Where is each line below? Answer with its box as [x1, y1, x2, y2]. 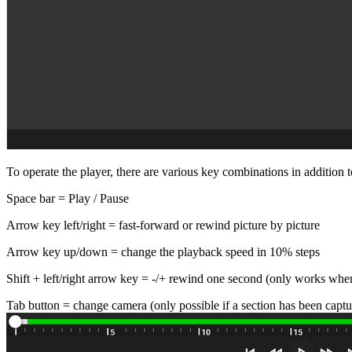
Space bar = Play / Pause [6, 191, 129, 205]
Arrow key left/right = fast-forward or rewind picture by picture [6, 218, 320, 232]
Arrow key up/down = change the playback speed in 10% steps [6, 244, 320, 258]
